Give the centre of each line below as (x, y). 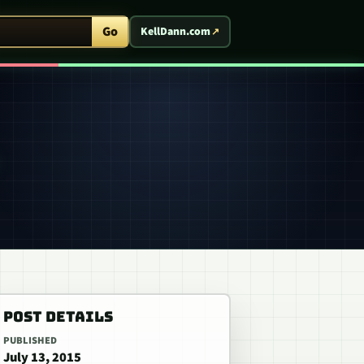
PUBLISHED (30, 340)
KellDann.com (176, 32)
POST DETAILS (58, 316)
